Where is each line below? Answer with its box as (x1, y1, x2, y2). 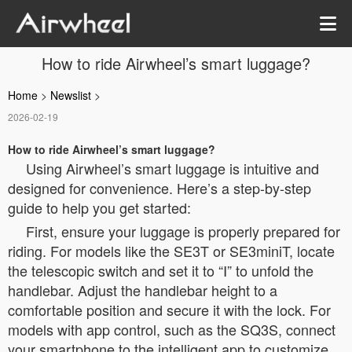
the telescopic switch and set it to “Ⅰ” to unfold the (8, 260, 313, 280)
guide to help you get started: (8, 197, 191, 218)
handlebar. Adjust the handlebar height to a (8, 280, 277, 300)
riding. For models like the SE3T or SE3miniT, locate (8, 240, 335, 261)
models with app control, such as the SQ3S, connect (8, 319, 335, 339)
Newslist (50, 87, 91, 103)
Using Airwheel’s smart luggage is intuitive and (26, 158, 319, 178)
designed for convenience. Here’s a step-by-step (8, 178, 311, 198)
